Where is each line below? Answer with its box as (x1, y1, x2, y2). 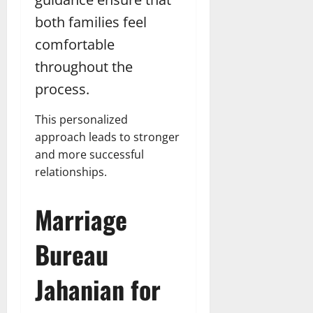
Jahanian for (35, 270, 161, 308)
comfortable (35, 35, 115, 54)
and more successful (35, 147, 144, 163)
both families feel (35, 13, 147, 32)
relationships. (35, 164, 107, 180)
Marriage (35, 201, 127, 238)
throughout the (35, 57, 133, 77)
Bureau (35, 235, 108, 273)
